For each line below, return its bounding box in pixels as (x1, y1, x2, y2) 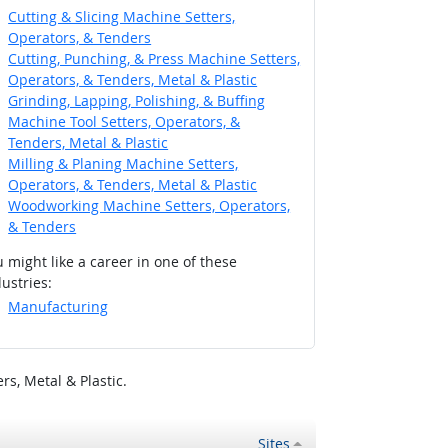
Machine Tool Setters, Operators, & (8, 111, 241, 131)
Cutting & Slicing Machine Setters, (8, 6, 236, 26)
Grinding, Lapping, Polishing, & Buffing (8, 90, 266, 110)
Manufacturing (8, 297, 109, 317)
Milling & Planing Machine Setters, (8, 153, 239, 173)
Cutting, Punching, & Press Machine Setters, (8, 48, 301, 68)
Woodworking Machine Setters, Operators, (8, 195, 291, 215)
